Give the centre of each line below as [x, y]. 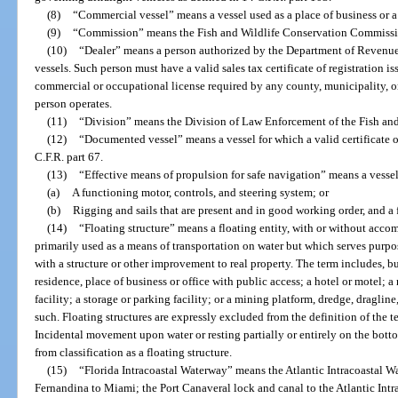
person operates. [74, 104]
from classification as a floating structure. [134, 353]
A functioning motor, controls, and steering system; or [200, 193]
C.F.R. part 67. [69, 157]
